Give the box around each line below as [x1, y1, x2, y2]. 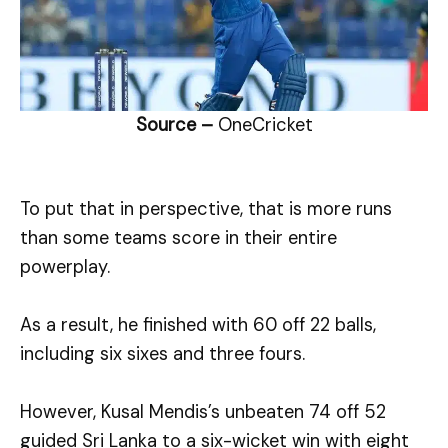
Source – [135, 113, 218, 138]
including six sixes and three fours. [20, 342, 305, 367]
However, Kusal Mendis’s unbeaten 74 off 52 [20, 400, 386, 425]
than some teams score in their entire [20, 226, 337, 251]
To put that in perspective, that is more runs [20, 197, 392, 222]
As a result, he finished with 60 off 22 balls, [20, 313, 376, 338]
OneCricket [217, 113, 313, 138]
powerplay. [20, 255, 110, 280]
